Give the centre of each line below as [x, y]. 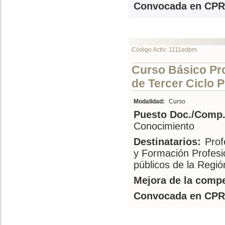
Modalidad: [149, 101]
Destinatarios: [167, 142]
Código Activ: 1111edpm [164, 50]
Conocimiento [164, 126]
